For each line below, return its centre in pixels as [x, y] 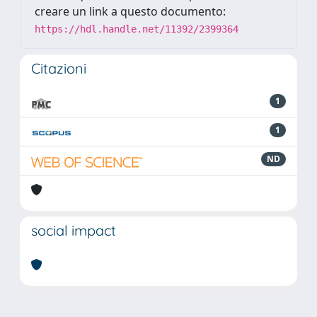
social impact [74, 230]
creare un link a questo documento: [130, 11]
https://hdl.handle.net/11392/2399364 [137, 29]
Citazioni [59, 68]
